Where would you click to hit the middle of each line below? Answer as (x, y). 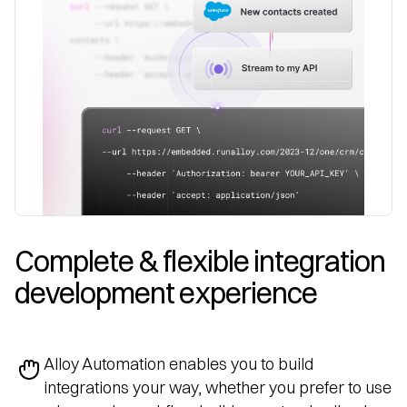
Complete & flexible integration (200, 261)
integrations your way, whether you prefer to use (218, 387)
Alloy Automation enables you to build (179, 363)
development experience (166, 293)
